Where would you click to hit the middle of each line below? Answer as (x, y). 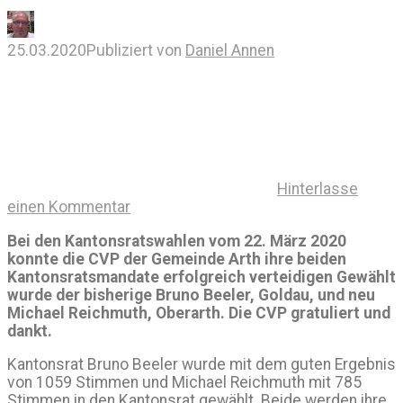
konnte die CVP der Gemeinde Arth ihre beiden (177, 259)
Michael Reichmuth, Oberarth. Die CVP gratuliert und (199, 313)
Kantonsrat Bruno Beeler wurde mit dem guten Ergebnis (201, 365)
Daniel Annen (230, 51)
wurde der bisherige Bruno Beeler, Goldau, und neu (191, 295)
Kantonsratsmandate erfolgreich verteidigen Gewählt (201, 277)
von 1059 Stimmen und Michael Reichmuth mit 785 (184, 383)
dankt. (30, 331)
